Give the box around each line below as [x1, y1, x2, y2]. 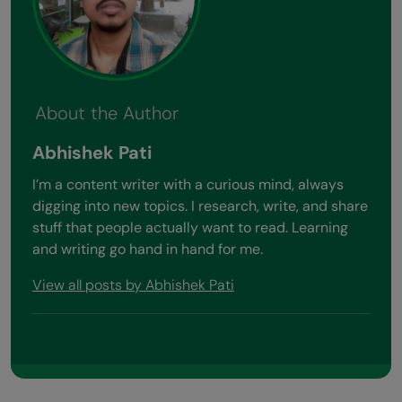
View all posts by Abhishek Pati [32, 275, 234, 294]
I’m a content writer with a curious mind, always [32, 174, 344, 194]
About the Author [35, 101, 179, 126]
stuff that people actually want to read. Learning [32, 217, 348, 237]
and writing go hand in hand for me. [32, 239, 263, 258]
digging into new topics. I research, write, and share [32, 196, 368, 215]
